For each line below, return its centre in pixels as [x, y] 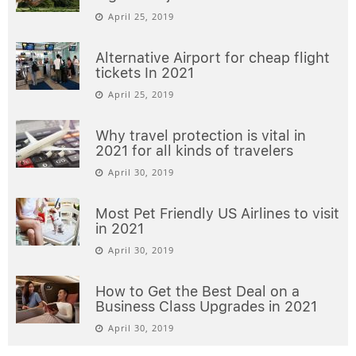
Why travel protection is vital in [201, 135]
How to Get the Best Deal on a [197, 291]
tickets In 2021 [145, 72]
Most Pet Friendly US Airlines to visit [217, 213]
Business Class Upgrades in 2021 [206, 306]
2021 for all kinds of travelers [194, 150]
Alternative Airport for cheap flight [213, 57]
